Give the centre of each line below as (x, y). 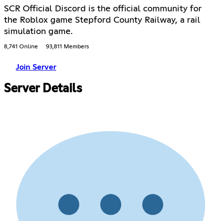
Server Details (43, 89)
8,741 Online (21, 47)
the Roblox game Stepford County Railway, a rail (102, 20)
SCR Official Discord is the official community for (103, 9)
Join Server (36, 67)
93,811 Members (67, 47)
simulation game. (38, 32)
